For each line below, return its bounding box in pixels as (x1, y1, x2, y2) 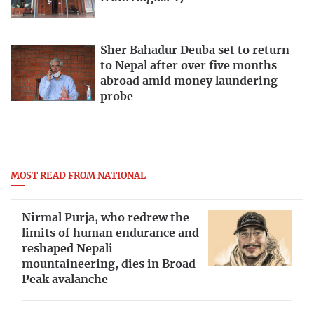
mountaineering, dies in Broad (22, 259, 196, 271)
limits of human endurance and (22, 228, 199, 240)
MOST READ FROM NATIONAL (11, 172, 146, 182)
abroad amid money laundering (100, 76, 278, 88)
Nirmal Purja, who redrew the (22, 212, 189, 224)
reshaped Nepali (22, 243, 113, 255)
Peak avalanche (22, 274, 108, 286)
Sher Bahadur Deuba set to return (100, 45, 289, 57)
